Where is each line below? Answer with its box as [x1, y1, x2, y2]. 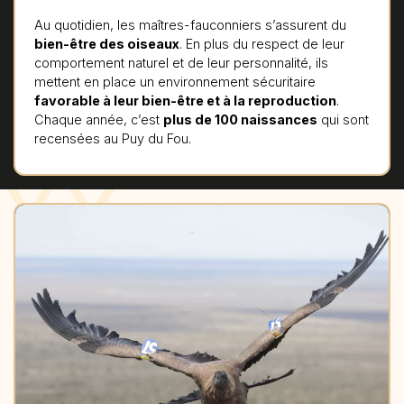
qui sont [317, 111, 369, 127]
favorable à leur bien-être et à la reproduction [33, 92, 336, 108]
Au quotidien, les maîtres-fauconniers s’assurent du [33, 16, 346, 32]
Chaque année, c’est [33, 111, 163, 127]
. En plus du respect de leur [179, 35, 344, 51]
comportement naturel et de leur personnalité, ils [33, 54, 328, 70]
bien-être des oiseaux [33, 35, 179, 51]
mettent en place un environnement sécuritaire [33, 73, 316, 89]
